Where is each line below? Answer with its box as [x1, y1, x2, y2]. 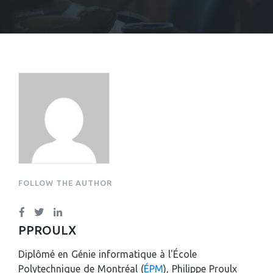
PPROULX [18, 223, 76, 238]
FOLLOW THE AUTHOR [18, 179, 112, 188]
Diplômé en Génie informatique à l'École [18, 249, 197, 260]
